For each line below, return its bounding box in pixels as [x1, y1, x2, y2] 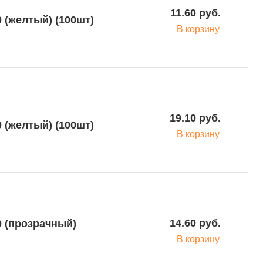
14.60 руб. [170, 217, 221, 229]
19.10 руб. [170, 112, 221, 124]
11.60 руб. [170, 7, 221, 19]
